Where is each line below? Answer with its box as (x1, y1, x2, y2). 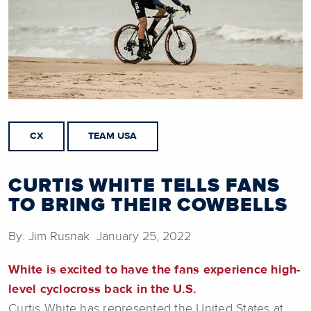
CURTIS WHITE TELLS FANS (8, 176, 280, 196)
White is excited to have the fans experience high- (8, 263, 301, 276)
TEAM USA (88, 131, 137, 142)
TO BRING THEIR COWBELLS (8, 195, 287, 215)
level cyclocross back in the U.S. (8, 283, 197, 296)
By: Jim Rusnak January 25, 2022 (8, 230, 191, 243)
